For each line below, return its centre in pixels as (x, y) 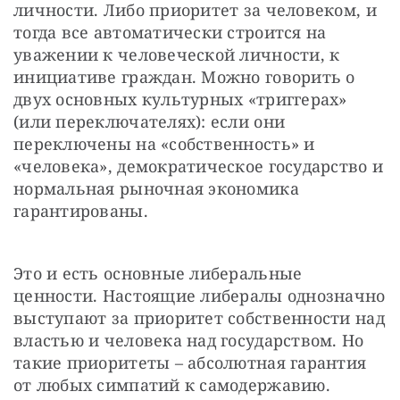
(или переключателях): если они (150, 122)
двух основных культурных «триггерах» (180, 100)
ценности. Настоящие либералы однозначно (200, 296)
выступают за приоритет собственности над (199, 318)
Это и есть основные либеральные (158, 274)
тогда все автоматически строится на (170, 33)
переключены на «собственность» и (164, 144)
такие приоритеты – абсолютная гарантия (190, 363)
